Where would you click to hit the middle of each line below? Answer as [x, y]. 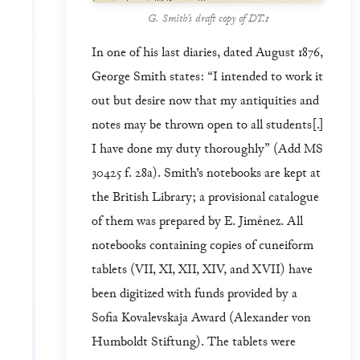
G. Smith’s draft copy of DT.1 [208, 19]
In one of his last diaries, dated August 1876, [207, 53]
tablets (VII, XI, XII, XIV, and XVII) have [202, 270]
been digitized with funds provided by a [194, 294]
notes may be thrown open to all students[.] [207, 125]
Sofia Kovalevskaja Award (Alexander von [201, 318]
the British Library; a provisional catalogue [205, 198]
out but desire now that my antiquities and [205, 101]
